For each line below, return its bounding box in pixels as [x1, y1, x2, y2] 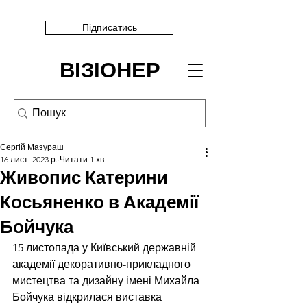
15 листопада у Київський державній [12, 241, 199, 254]
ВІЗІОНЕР [59, 58, 160, 84]
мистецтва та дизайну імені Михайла [12, 274, 202, 287]
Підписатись [82, 21, 137, 34]
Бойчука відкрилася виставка [12, 291, 164, 304]
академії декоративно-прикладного [12, 258, 193, 271]
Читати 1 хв [60, 154, 104, 164]
